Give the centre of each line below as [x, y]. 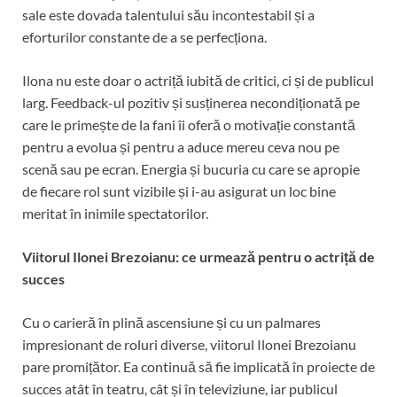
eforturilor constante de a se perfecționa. [144, 36]
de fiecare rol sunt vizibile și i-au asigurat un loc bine [179, 191]
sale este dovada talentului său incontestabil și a [168, 14]
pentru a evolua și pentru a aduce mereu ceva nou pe [181, 146]
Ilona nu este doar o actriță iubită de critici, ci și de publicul [198, 80]
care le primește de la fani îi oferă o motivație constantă [189, 124]
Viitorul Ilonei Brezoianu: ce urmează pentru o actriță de [198, 256]
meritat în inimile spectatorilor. [115, 213]
